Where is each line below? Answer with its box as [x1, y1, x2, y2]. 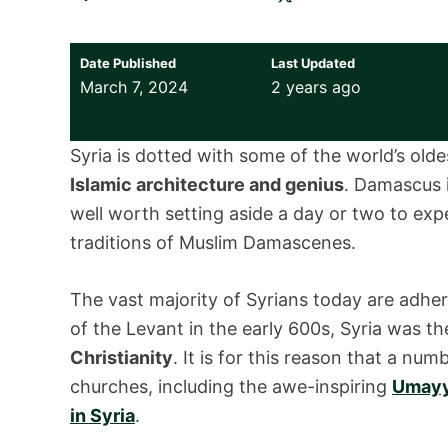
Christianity [70, 346, 173, 368]
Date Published [80, 54, 176, 71]
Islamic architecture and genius [70, 173, 344, 195]
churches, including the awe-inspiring [70, 375, 392, 397]
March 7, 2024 [80, 76, 188, 97]
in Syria [70, 404, 135, 426]
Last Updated [270, 54, 355, 71]
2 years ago [270, 76, 361, 97]
